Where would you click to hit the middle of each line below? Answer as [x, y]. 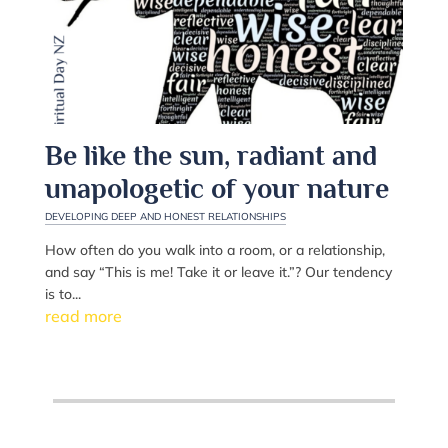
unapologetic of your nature [216, 189]
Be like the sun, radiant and [210, 156]
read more [83, 316]
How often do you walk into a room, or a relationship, [214, 250]
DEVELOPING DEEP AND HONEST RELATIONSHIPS [165, 217]
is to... [62, 294]
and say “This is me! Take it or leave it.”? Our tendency [218, 272]
